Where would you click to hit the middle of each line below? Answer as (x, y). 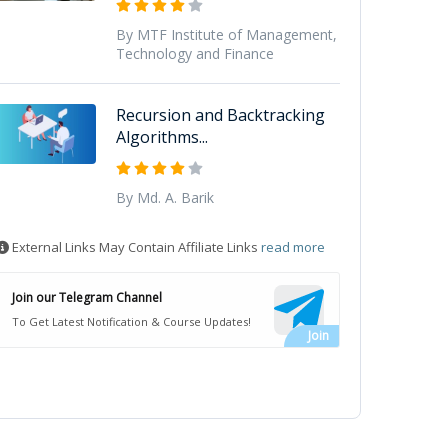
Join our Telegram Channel (86, 297)
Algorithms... (161, 136)
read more (292, 246)
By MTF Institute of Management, (226, 34)
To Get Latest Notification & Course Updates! (131, 321)
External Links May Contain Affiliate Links (134, 246)
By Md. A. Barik (164, 197)
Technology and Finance (194, 53)
